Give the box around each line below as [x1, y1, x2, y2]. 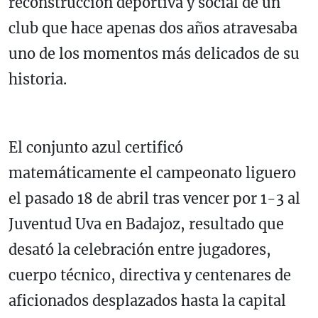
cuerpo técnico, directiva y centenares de [9, 265, 291, 284]
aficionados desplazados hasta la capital [9, 291, 286, 309]
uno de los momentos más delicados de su [9, 44, 300, 62]
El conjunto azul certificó [9, 138, 183, 156]
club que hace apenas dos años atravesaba [9, 18, 297, 37]
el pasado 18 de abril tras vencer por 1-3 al [9, 189, 300, 207]
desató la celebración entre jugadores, [9, 240, 271, 258]
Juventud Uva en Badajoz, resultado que [9, 214, 284, 233]
